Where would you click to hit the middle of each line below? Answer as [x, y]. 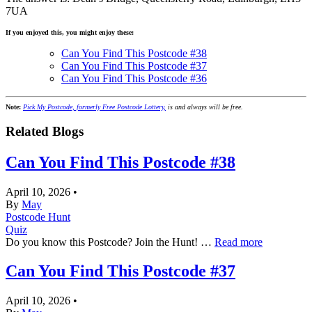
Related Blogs [45, 131]
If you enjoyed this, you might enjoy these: [70, 32]
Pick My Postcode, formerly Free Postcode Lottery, [94, 107]
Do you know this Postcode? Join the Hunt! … [110, 242]
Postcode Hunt [38, 217]
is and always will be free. [204, 107]
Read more [239, 242]
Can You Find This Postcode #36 [134, 78]
